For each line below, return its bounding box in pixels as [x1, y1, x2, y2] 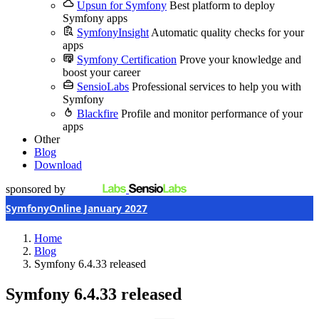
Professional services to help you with [132, 80, 301, 93]
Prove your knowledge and [179, 53, 301, 66]
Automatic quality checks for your [151, 26, 304, 38]
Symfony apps [63, 12, 127, 24]
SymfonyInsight [77, 26, 149, 38]
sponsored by [6, 183, 66, 195]
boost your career [63, 66, 140, 78]
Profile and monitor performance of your [121, 108, 303, 120]
